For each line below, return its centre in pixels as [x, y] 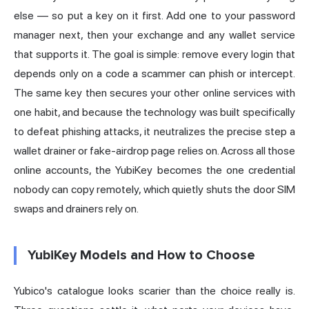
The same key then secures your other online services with [154, 93]
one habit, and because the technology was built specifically [154, 112]
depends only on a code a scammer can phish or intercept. [154, 74]
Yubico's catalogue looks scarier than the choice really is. [154, 291]
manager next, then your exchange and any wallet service [154, 35]
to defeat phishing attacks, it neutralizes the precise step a [154, 132]
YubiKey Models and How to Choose [141, 256]
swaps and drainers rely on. [76, 209]
